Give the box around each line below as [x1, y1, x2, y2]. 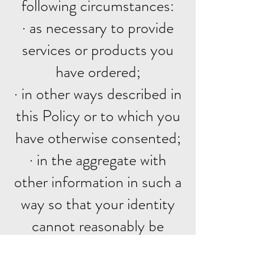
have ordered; [55, 61, 141, 83]
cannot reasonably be [32, 215, 164, 237]
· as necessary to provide [22, 17, 174, 39]
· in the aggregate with [29, 149, 166, 171]
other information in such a [14, 171, 182, 193]
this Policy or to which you [15, 105, 180, 127]
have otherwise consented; [15, 127, 181, 149]
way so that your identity [21, 193, 175, 215]
